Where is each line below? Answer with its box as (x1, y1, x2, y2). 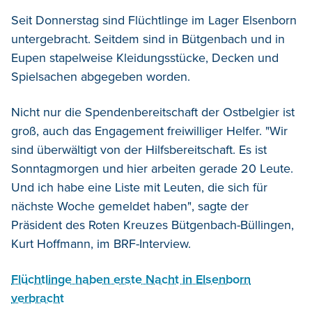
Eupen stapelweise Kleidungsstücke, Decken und (11, 49, 279, 65)
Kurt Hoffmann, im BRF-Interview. (11, 235, 191, 251)
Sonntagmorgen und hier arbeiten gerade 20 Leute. (11, 160, 293, 176)
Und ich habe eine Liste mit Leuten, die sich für (11, 179, 267, 195)
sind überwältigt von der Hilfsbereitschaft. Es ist (11, 141, 267, 157)
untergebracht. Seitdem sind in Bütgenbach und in (11, 31, 285, 47)
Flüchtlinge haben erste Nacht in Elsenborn (11, 271, 251, 287)
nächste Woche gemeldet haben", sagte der (11, 198, 249, 214)
